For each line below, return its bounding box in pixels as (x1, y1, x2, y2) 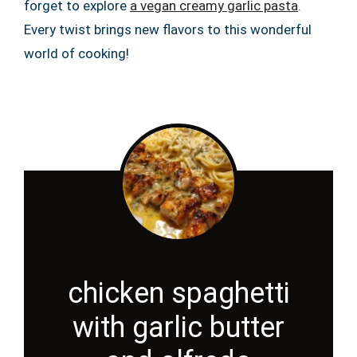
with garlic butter (73, 311, 284, 345)
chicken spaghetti (67, 277, 290, 311)
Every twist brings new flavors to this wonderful (24, 22, 312, 38)
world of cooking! (24, 45, 129, 62)
